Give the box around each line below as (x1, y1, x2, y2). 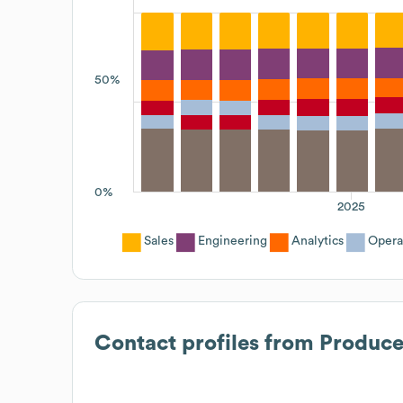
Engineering (198, 234, 267, 247)
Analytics (291, 234, 344, 247)
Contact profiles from (94, 332, 319, 354)
